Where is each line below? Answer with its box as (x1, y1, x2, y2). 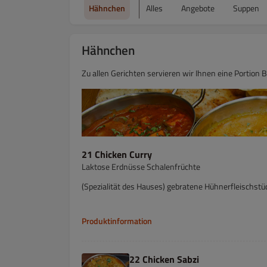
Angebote (181, 1, 215, 14)
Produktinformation (82, 214, 152, 227)
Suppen (233, 1, 259, 14)
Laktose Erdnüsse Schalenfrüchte (82, 160, 200, 173)
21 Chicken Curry (82, 147, 152, 162)
